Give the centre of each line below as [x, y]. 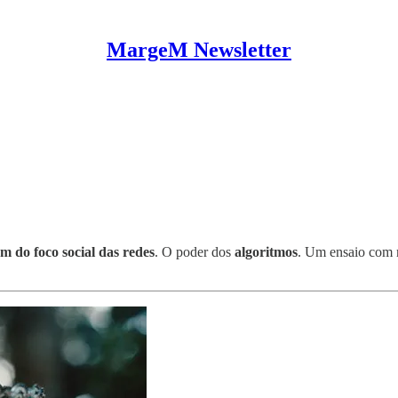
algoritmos [266, 251]
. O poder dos [195, 251]
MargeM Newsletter [199, 50]
